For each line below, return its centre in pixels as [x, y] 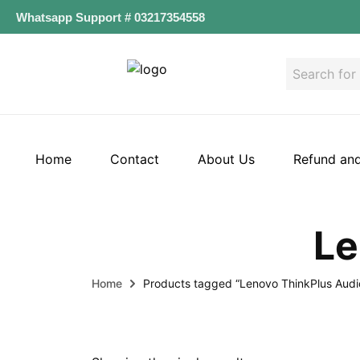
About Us [226, 159]
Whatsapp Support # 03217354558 [110, 17]
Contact [135, 159]
